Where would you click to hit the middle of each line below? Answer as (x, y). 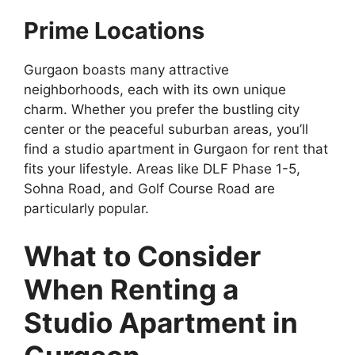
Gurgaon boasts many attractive (126, 70)
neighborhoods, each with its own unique (155, 90)
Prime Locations (114, 31)
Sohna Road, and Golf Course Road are (149, 189)
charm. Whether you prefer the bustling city (162, 110)
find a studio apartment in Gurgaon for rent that (176, 149)
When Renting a (131, 289)
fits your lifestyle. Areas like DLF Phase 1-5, (162, 169)
